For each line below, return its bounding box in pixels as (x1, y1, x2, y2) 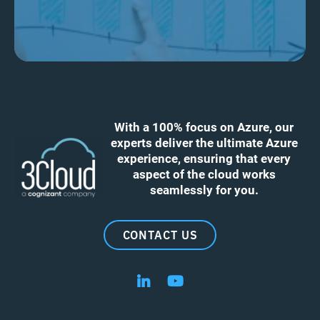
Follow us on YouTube (182, 273, 295, 289)
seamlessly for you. (149, 181, 259, 198)
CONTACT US (122, 226, 198, 242)
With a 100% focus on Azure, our (114, 118, 294, 135)
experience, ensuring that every (117, 149, 291, 166)
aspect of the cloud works (132, 165, 276, 182)
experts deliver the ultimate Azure (110, 134, 298, 151)
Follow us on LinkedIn (149, 273, 261, 289)
